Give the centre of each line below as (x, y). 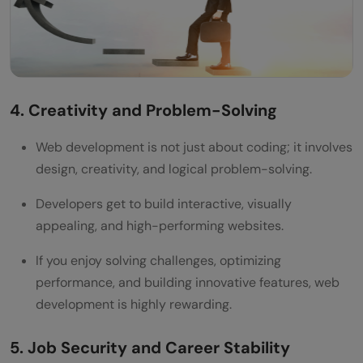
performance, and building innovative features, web (188, 282)
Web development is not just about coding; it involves (194, 147)
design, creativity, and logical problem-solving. (174, 169)
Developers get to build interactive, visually (164, 203)
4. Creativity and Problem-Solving (143, 110)
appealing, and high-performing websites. (160, 225)
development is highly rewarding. (134, 304)
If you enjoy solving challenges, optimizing (158, 260)
